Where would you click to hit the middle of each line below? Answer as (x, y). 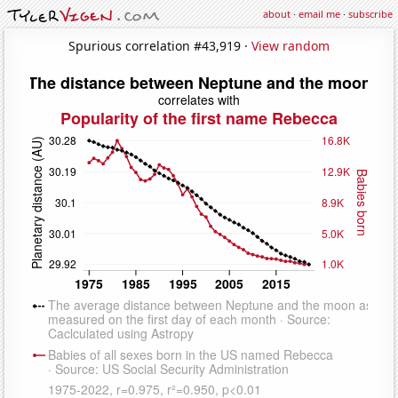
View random (291, 45)
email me (319, 14)
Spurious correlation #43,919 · (160, 45)
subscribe (370, 14)
